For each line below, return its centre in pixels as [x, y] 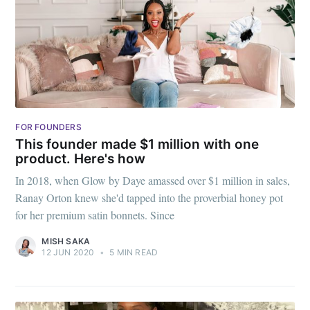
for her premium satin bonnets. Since [95, 215]
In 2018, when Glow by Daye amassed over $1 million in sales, [153, 180]
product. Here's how [81, 159]
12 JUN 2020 [68, 252]
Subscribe [165, 122]
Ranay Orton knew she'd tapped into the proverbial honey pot [149, 198]
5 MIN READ [133, 252]
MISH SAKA [66, 241]
